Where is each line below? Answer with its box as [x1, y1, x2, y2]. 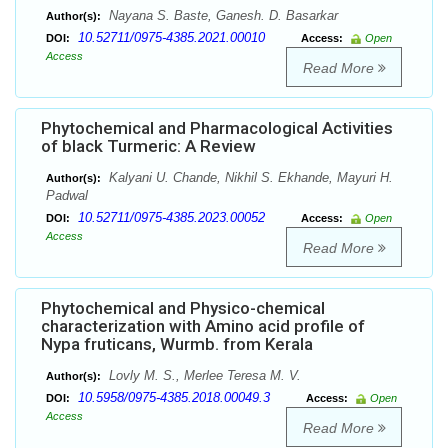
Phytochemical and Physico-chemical [41, 298, 325, 319]
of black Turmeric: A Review [41, 136, 256, 157]
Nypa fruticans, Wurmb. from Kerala [41, 334, 313, 355]
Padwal [46, 188, 88, 204]
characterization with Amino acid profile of [41, 316, 365, 337]
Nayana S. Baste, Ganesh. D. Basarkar [105, 8, 338, 24]
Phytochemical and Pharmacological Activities [41, 118, 393, 139]
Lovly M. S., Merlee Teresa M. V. [105, 368, 301, 384]
